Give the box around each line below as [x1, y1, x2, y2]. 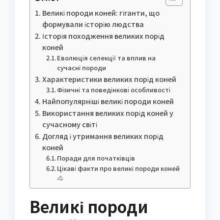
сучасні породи [57, 62, 107, 72]
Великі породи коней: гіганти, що [42, 7, 160, 18]
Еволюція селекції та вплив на [57, 53, 156, 62]
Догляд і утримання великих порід [42, 130, 164, 141]
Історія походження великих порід [42, 30, 165, 41]
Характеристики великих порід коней [42, 73, 176, 84]
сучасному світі [42, 118, 97, 129]
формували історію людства [42, 18, 144, 29]
